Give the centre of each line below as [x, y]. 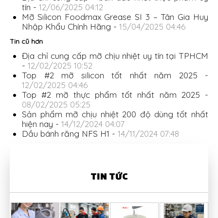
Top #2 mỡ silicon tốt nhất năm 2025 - [115, 75]
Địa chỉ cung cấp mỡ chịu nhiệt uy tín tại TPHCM [115, 55]
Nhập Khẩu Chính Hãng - [71, 26]
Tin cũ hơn [26, 41]
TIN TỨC [109, 177]
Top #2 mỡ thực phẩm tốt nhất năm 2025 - [115, 94]
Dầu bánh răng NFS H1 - [70, 133]
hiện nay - [42, 124]
